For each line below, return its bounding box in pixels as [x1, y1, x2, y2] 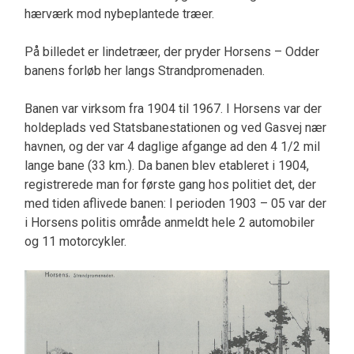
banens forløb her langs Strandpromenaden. [24, 62, 265, 78]
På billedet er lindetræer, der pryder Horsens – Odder [24, 43, 319, 59]
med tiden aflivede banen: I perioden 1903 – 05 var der [24, 195, 326, 211]
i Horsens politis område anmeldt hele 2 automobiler [24, 214, 314, 230]
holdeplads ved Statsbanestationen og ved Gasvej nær [24, 119, 326, 135]
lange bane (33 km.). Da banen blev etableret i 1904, [24, 157, 309, 173]
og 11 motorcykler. [24, 233, 126, 249]
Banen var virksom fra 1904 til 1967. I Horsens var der [24, 100, 322, 116]
